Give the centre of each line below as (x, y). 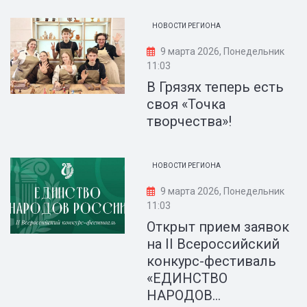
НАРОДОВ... (184, 295)
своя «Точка (186, 104)
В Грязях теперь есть (216, 87)
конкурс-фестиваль (212, 261)
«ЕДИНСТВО (187, 278)
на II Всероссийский (213, 244)
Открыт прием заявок (218, 227)
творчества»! (189, 121)
